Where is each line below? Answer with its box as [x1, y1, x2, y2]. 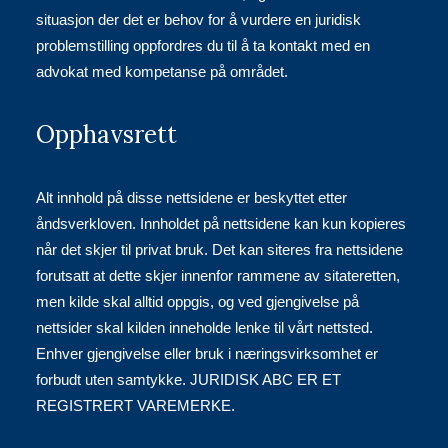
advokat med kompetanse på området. [36, 63, 288, 80]
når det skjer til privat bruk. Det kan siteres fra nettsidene [36, 241, 403, 258]
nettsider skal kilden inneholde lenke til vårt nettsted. [36, 319, 373, 336]
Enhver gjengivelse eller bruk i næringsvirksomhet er [36, 345, 378, 362]
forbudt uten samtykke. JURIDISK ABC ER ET [36, 371, 341, 388]
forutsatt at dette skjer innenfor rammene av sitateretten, [36, 267, 400, 284]
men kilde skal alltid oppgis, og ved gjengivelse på [36, 293, 359, 310]
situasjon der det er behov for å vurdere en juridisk [36, 11, 361, 28]
